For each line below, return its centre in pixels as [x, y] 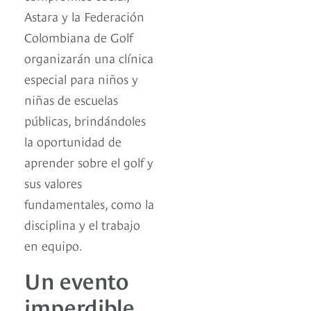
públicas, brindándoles [85, 120]
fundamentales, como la [89, 203]
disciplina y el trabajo [82, 224]
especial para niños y [81, 78]
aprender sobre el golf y [89, 162]
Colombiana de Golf [78, 37]
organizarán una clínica [89, 58]
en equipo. [53, 245]
